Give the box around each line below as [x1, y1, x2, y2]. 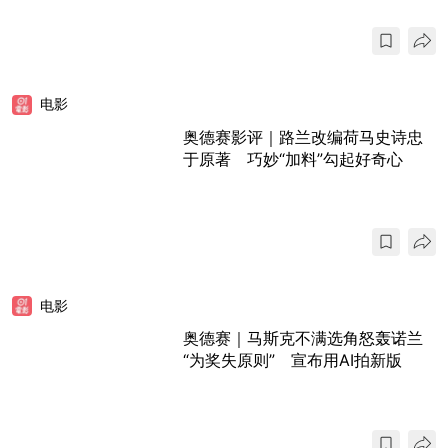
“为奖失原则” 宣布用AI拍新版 [183, 350, 402, 371]
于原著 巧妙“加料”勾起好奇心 [183, 148, 403, 169]
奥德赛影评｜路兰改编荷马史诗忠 [183, 126, 423, 147]
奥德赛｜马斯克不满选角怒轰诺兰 [183, 328, 423, 349]
